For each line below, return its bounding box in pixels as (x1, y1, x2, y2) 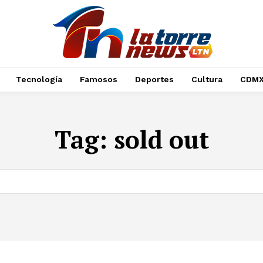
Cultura (191, 75, 222, 84)
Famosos (79, 75, 117, 84)
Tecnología (15, 75, 62, 84)
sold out (113, 123, 209, 156)
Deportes (134, 75, 174, 84)
